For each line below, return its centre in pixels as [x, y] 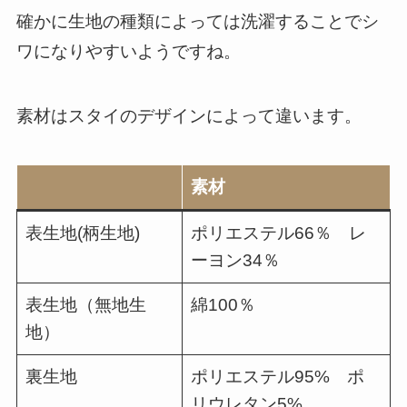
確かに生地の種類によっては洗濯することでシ [197, 22]
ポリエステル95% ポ [278, 377]
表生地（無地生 [86, 305]
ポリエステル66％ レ [279, 233]
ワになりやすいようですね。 [128, 52]
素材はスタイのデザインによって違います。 [189, 115]
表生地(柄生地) [83, 233]
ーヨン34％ [236, 261]
